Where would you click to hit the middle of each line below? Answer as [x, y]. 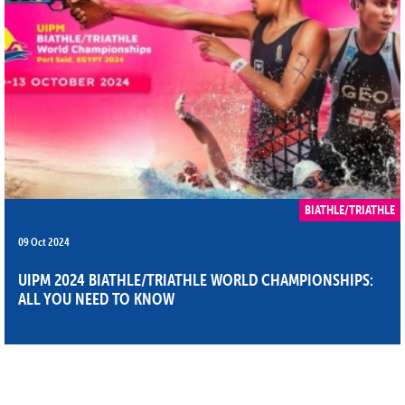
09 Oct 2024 [44, 241]
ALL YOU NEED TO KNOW [96, 298]
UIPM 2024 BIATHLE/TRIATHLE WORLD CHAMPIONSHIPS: [196, 279]
